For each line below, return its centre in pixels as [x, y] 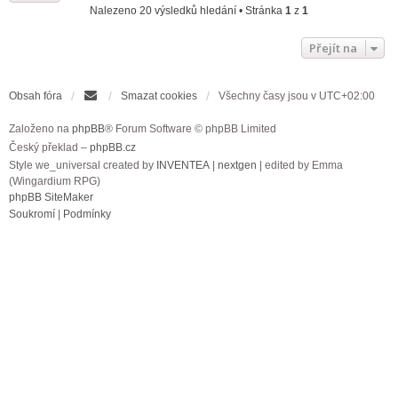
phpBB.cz [113, 147]
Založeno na [40, 129]
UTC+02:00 [347, 96]
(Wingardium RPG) [55, 181]
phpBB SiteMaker [51, 197]
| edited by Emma [300, 165]
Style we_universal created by [83, 165]
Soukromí [32, 214]
